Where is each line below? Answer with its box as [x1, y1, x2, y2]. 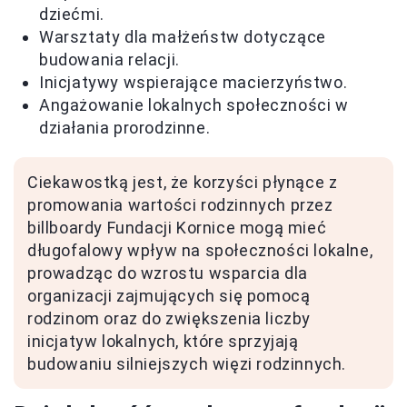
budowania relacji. [39, 50, 180, 70]
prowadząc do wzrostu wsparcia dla [27, 263, 308, 283]
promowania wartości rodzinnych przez [27, 195, 333, 215]
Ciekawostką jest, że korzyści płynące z [27, 173, 338, 193]
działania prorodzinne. [39, 118, 211, 138]
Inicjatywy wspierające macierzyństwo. [39, 73, 348, 93]
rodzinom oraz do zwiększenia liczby [27, 309, 312, 329]
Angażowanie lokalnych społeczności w [39, 95, 349, 115]
